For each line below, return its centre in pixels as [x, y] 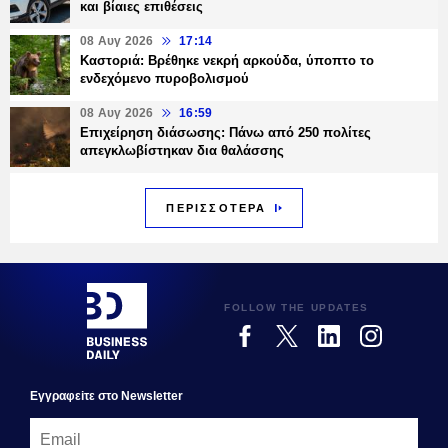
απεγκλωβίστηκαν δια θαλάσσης [182, 151]
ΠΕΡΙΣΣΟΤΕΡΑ [216, 208]
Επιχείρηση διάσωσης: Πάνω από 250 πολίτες [225, 133]
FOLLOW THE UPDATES [296, 307]
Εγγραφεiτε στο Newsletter [106, 395]
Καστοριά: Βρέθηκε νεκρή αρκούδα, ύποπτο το [227, 61]
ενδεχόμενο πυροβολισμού [164, 79]
